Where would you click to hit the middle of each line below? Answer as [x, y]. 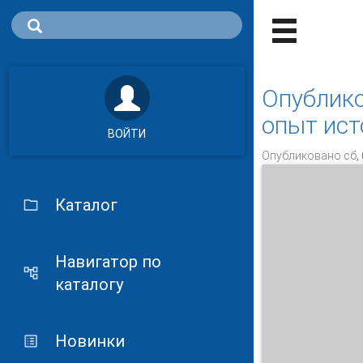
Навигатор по [108, 262]
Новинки [90, 341]
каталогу [89, 284]
